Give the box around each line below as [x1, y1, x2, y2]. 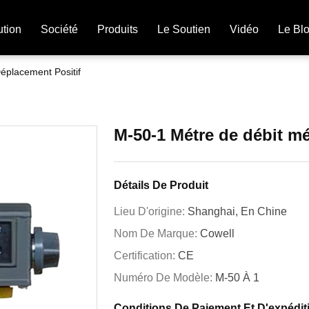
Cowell [200, 228, 235, 239]
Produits [97, 23, 138, 35]
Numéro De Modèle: [114, 272, 215, 283]
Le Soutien [157, 23, 210, 35]
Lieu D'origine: [114, 206, 188, 217]
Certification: [114, 250, 178, 261]
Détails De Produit [114, 179, 208, 191]
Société [41, 23, 78, 35]
